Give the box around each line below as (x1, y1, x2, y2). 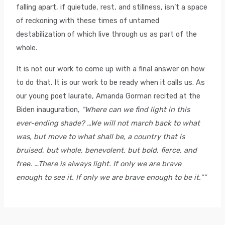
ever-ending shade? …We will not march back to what (16, 118, 200, 128)
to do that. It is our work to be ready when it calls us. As (16, 77, 205, 87)
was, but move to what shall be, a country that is (16, 132, 185, 141)
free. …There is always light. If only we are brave (16, 159, 182, 168)
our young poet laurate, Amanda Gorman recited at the (16, 91, 201, 100)
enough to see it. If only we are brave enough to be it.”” (16, 172, 207, 182)
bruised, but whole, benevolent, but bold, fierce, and (16, 145, 197, 155)
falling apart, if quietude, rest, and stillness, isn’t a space (16, 3, 208, 12)
